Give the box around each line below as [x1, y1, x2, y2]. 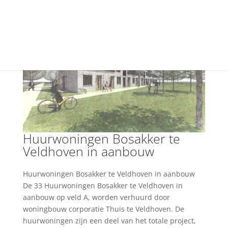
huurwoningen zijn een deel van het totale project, [22, 215, 196, 225]
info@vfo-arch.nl [148, 5, 206, 14]
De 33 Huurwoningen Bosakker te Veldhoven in [22, 180, 183, 190]
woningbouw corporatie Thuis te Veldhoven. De [22, 204, 184, 214]
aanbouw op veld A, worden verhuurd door [22, 192, 170, 202]
